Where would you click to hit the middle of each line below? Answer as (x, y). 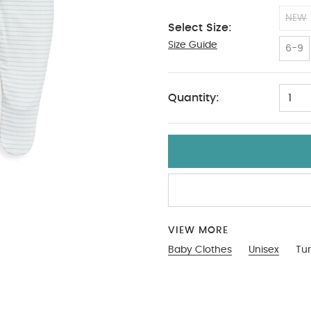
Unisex (264, 250)
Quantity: (194, 98)
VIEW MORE (198, 230)
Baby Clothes (200, 250)
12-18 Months (211, 49)
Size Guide (193, 45)
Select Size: (200, 28)
